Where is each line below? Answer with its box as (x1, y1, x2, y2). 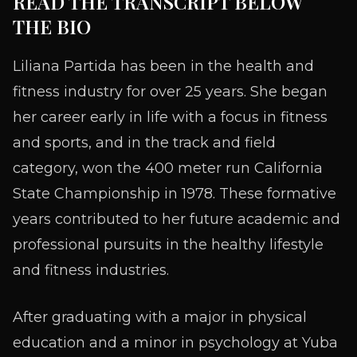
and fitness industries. (13, 261, 169, 279)
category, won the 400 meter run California (13, 159, 323, 177)
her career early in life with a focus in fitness (13, 108, 328, 126)
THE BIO (13, 14, 91, 39)
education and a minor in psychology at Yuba (13, 334, 338, 351)
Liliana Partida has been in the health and (13, 57, 314, 75)
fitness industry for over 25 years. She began (13, 83, 328, 100)
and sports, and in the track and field (13, 134, 276, 151)
